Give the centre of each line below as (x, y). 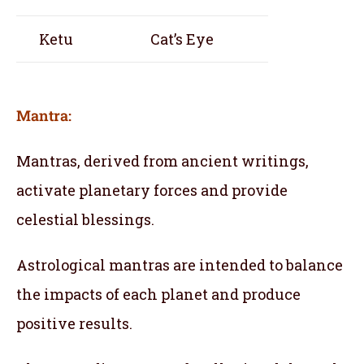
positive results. (74, 323)
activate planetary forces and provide (152, 190)
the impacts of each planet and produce (158, 294)
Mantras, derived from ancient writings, (162, 160)
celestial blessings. (85, 219)
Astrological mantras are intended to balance (180, 264)
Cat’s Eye (182, 39)
